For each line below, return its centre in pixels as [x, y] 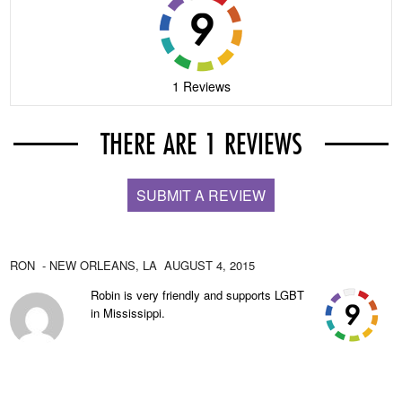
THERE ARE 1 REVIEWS [201, 144]
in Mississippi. [128, 313]
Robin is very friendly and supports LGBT [198, 295]
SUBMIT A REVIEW [201, 195]
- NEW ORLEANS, [89, 265]
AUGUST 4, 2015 [210, 265]
